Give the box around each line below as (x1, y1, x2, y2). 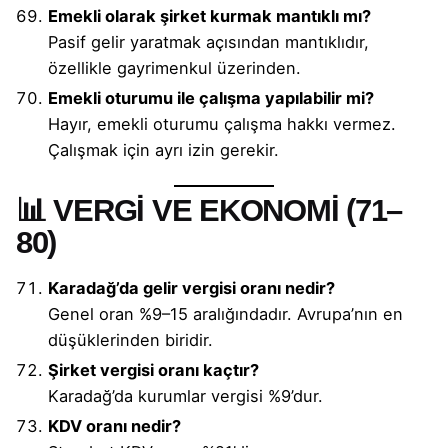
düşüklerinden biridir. (48, 330, 213, 351)
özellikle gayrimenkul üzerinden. (48, 57, 301, 78)
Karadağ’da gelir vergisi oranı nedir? (48, 278, 335, 299)
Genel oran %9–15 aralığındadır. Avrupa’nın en (48, 304, 403, 325)
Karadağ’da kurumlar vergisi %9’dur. (48, 386, 323, 407)
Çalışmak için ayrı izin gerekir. (48, 139, 279, 160)
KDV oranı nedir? (48, 416, 181, 437)
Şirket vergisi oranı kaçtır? (48, 360, 259, 381)
